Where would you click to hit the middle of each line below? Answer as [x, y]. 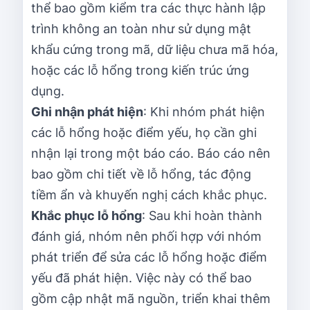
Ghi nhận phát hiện [87, 111]
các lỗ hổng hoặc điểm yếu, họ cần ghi [144, 132]
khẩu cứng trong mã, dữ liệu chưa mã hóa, [155, 49]
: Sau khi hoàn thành [202, 215]
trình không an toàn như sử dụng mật [141, 28]
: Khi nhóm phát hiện [204, 111]
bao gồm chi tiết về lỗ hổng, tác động [141, 174]
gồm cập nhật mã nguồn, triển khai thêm [151, 298]
